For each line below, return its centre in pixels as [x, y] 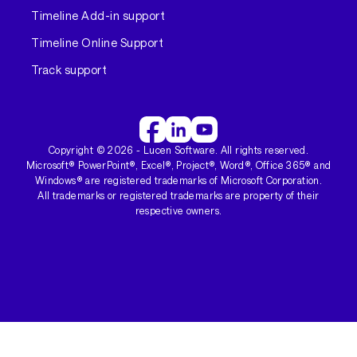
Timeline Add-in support [98, 16]
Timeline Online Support [98, 43]
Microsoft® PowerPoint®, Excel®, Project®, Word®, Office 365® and [178, 165]
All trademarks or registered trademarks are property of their [178, 195]
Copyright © [78, 149]
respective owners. [178, 210]
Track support [69, 70]
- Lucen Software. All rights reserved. [221, 149]
